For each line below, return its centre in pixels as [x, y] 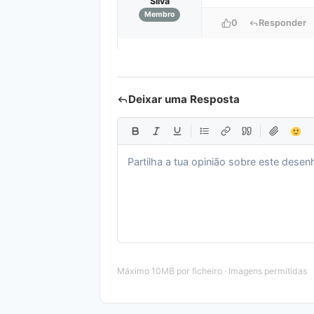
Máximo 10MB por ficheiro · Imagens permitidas [212, 271]
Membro [159, 15]
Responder [282, 23]
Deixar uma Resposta [184, 100]
